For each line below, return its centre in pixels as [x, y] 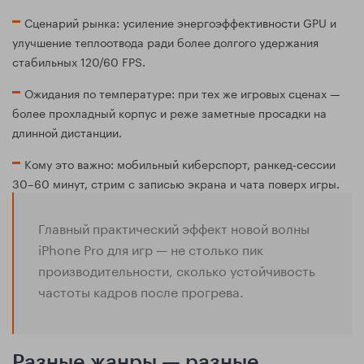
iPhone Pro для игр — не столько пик [151, 249]
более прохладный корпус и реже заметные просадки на [169, 113]
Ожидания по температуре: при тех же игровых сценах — [182, 93]
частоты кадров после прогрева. [141, 291]
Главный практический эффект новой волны [174, 227]
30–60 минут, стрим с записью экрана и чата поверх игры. [176, 183]
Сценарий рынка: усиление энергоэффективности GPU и [180, 22]
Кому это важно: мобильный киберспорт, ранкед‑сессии [180, 164]
